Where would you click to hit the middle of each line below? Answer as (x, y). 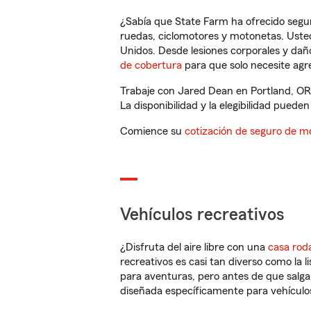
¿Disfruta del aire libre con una (194, 247)
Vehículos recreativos (202, 215)
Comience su (152, 131)
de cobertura (151, 65)
